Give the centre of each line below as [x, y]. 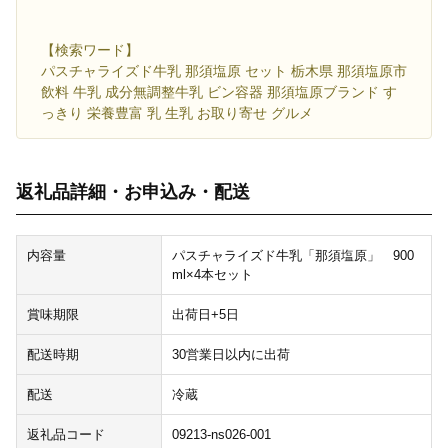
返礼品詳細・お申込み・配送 [133, 192]
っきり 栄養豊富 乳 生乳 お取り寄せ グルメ [177, 113]
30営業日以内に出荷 [230, 355]
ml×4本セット [212, 275]
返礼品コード [66, 435]
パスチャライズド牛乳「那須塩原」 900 [292, 256]
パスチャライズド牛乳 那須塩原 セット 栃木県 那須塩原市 [224, 71]
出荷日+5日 [205, 315]
